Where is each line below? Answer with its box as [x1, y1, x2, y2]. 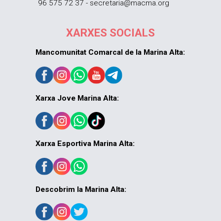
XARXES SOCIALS [66, 27, 155, 39]
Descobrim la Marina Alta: [36, 184, 127, 194]
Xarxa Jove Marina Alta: [36, 93, 119, 103]
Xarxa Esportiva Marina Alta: [36, 139, 135, 148]
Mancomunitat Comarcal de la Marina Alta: [36, 48, 185, 57]
